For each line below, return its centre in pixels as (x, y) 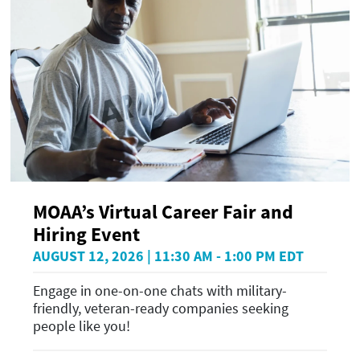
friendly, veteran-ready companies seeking (161, 309)
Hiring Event (86, 234)
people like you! (82, 326)
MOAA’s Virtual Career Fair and (163, 211)
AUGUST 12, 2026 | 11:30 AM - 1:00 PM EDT (168, 256)
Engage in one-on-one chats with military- (160, 291)
